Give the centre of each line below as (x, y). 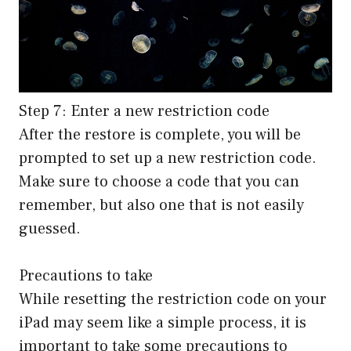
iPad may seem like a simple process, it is (163, 322)
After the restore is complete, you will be (160, 134)
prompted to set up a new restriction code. (168, 158)
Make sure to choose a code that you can (159, 181)
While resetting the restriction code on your (173, 299)
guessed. (50, 228)
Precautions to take (86, 275)
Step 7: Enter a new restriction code (144, 111)
